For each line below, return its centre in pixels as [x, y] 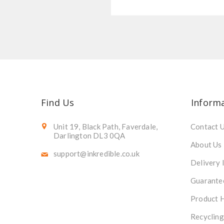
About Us [206, 144]
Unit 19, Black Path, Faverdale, [106, 126]
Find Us [58, 102]
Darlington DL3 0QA [89, 135]
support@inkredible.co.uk [96, 153]
